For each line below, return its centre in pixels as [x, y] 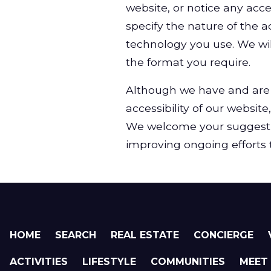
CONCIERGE [224, 235]
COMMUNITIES [188, 262]
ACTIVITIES [39, 262]
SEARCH [76, 235]
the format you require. [188, 62]
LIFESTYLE [109, 262]
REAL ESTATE [145, 235]
